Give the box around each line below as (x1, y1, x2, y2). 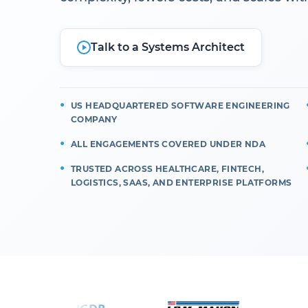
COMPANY (71, 114, 118, 125)
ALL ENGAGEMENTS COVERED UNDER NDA (71, 139, 266, 150)
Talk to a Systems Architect (91, 41, 245, 54)
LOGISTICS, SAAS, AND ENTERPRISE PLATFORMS (71, 177, 292, 188)
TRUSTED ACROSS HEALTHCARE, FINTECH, (71, 164, 264, 175)
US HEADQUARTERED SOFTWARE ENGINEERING (71, 100, 290, 111)
